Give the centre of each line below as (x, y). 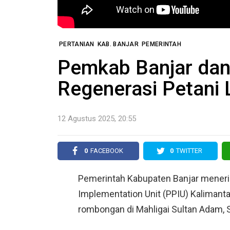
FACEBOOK (107, 151)
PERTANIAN (77, 44)
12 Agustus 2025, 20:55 (97, 119)
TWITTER (189, 151)
